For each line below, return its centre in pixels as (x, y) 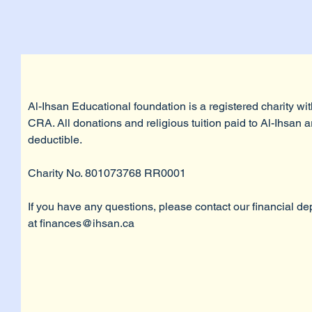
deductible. (55, 140)
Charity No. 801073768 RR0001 (107, 173)
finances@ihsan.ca (87, 223)
